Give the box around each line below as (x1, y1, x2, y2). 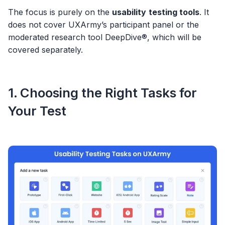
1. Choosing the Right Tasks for (8, 84, 197, 100)
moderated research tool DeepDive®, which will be (8, 32, 201, 43)
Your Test (8, 102, 66, 119)
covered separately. (8, 45, 83, 55)
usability (112, 7, 146, 18)
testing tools (149, 7, 199, 18)
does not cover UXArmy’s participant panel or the (8, 20, 199, 30)
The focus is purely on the (8, 7, 112, 18)
